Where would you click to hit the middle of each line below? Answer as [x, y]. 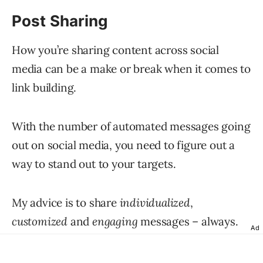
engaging [115, 221]
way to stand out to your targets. [94, 163]
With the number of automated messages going [131, 126]
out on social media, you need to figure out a [123, 145]
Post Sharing [60, 21]
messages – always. [188, 221]
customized [40, 221]
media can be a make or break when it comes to [131, 68]
